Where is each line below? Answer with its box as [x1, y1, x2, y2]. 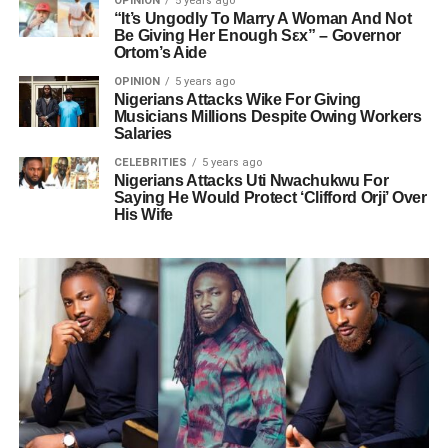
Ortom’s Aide [113, 44, 207, 61]
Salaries [113, 125, 173, 142]
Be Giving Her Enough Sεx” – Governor [113, 27, 402, 44]
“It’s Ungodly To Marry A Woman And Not [113, 10, 412, 27]
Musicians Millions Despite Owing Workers [113, 108, 422, 125]
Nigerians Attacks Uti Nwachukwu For [113, 172, 389, 189]
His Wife [113, 206, 174, 223]
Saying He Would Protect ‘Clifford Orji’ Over [113, 189, 427, 206]
